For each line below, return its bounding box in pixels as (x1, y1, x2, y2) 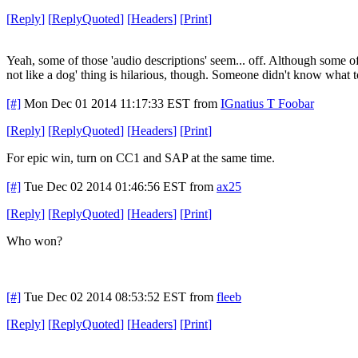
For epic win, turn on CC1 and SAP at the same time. (6, 150, 275, 165)
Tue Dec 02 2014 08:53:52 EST (24, 289, 186, 304)
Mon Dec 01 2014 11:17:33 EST (24, 96, 190, 110)
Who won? (6, 233, 62, 248)
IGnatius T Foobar (221, 96, 314, 110)
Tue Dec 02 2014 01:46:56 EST (24, 179, 186, 193)
